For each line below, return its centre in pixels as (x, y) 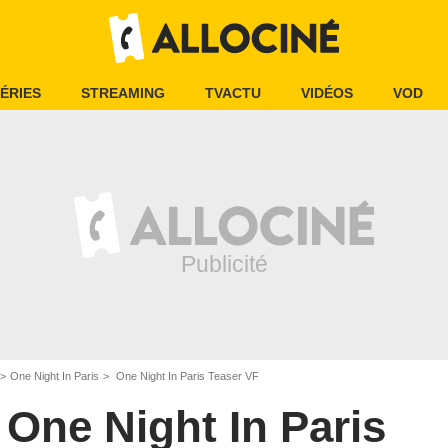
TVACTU (233, 93)
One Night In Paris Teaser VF (186, 376)
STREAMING (123, 93)
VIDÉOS (327, 93)
